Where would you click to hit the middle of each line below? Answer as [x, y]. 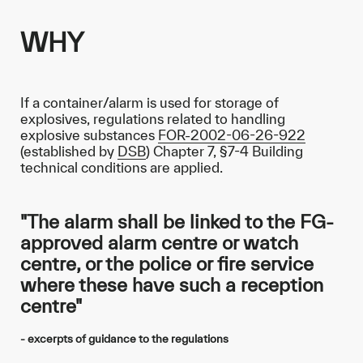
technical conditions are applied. [122, 167]
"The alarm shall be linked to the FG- [177, 222]
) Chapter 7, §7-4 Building [224, 151]
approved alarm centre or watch [159, 243]
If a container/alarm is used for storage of [149, 102]
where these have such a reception [172, 285]
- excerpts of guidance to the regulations [124, 339]
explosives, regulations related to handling [153, 119]
